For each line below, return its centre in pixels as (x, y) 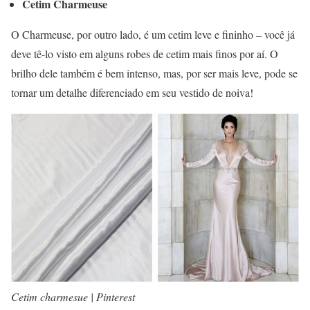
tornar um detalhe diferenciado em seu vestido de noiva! (132, 93)
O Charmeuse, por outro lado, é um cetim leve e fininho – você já (153, 35)
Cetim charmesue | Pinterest (73, 297)
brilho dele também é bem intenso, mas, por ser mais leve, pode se (154, 73)
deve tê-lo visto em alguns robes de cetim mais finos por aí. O (145, 54)
